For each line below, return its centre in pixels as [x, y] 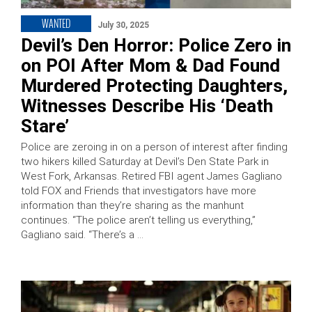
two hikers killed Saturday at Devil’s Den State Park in [145, 162]
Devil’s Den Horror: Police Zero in [156, 46]
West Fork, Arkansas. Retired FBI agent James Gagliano [151, 177]
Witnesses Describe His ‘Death [147, 106]
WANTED [56, 24]
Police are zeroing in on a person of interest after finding [154, 147]
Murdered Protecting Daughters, [154, 86]
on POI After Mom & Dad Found [150, 66]
